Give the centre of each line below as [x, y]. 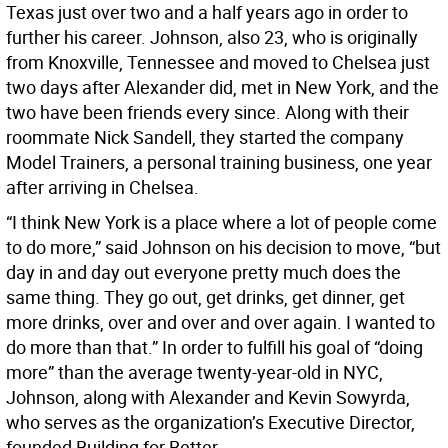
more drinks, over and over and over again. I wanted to [220, 322]
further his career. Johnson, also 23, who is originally [212, 37]
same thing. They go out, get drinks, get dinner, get [205, 297]
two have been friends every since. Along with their [207, 112]
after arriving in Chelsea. [102, 187]
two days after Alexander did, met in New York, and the [222, 87]
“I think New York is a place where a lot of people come [221, 222]
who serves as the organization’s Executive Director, [210, 422]
